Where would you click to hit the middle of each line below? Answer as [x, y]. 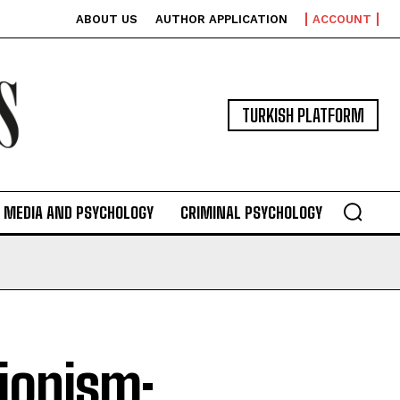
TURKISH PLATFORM [303, 115]
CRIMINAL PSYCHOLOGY [251, 213]
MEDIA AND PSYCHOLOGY [78, 213]
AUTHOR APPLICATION [221, 19]
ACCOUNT [342, 19]
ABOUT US [107, 19]
